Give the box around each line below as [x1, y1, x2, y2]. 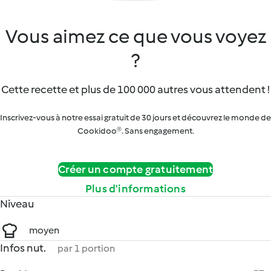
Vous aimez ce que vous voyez [5, 25, 266, 48]
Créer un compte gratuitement [57, 163, 214, 176]
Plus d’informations [85, 182, 186, 195]
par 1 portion [57, 243, 115, 254]
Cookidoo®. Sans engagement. [77, 126, 194, 136]
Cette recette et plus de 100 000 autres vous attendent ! [1, 83, 270, 96]
